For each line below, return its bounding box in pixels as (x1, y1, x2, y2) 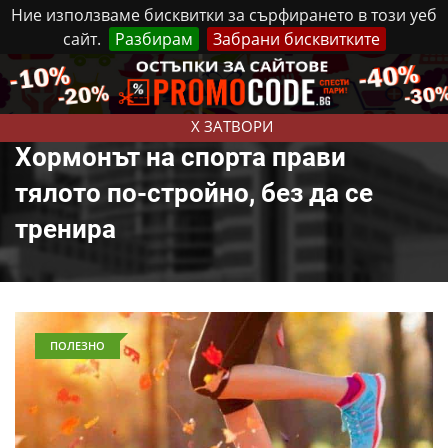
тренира (15, 214, 116, 244)
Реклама (242, 63, 300, 82)
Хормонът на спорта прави (15, 142, 346, 172)
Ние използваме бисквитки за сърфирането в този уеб (11, 4, 437, 26)
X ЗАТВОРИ (190, 116, 273, 136)
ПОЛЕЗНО (50, 338, 105, 353)
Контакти (315, 63, 380, 82)
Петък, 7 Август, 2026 (98, 64, 227, 82)
